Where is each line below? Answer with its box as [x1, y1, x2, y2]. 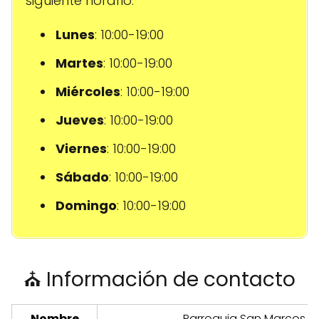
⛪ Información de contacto [23, 266, 296, 294]
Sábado [56, 168, 109, 187]
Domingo [56, 197, 117, 215]
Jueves [56, 111, 104, 130]
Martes [56, 54, 103, 73]
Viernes [56, 140, 107, 158]
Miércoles [56, 83, 120, 101]
